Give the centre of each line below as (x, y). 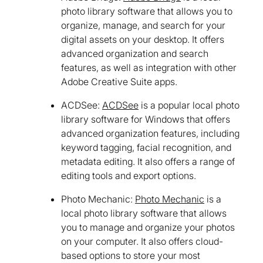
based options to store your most (131, 256)
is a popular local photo (189, 105)
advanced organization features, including (150, 134)
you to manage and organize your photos (148, 227)
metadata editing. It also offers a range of (148, 162)
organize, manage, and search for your (143, 26)
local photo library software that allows (144, 213)
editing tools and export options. (129, 176)
